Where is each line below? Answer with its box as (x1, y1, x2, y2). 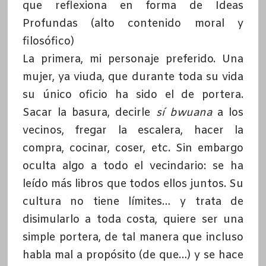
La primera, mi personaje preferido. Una (22, 52, 244, 66)
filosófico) (22, 34, 74, 49)
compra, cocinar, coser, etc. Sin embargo (22, 141, 244, 156)
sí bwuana (156, 105, 217, 120)
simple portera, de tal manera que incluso (22, 230, 244, 245)
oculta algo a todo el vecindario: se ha (22, 159, 244, 173)
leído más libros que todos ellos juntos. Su (22, 176, 244, 191)
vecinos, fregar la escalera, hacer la (22, 123, 244, 138)
